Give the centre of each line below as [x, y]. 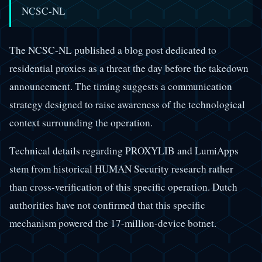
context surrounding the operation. [81, 122]
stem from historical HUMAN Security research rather [121, 169]
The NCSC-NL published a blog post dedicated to [113, 50]
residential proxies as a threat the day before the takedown [129, 68]
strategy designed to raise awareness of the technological [127, 104]
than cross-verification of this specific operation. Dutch [123, 187]
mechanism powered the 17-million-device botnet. [113, 223]
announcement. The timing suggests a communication [121, 86]
